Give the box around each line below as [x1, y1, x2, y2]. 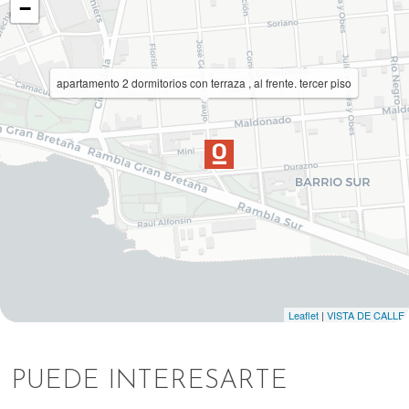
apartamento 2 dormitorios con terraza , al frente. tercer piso [57, 75, 351, 90]
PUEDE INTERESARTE [11, 368, 288, 394]
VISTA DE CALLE [327, 308, 404, 322]
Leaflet [288, 308, 319, 322]
